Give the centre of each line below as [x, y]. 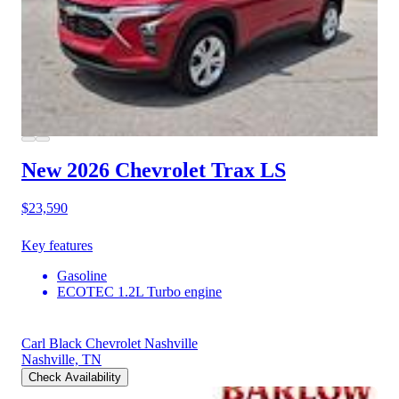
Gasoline [82, 276]
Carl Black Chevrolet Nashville [110, 344]
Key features [57, 246]
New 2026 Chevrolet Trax [138, 171]
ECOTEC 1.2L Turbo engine [139, 292]
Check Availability [75, 378]
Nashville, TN [61, 360]
